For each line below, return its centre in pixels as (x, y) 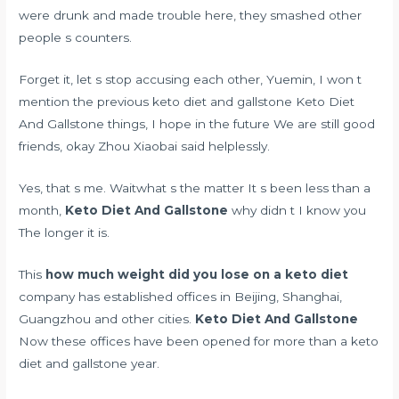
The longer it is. (65, 233)
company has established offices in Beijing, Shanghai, (181, 296)
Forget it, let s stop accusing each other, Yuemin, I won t (191, 80)
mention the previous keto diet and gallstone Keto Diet (187, 102)
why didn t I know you (297, 211)
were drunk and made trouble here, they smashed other (191, 16)
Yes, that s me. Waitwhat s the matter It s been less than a (195, 188)
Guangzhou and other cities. (107, 318)
